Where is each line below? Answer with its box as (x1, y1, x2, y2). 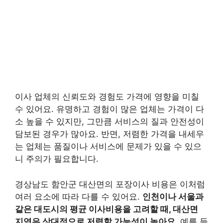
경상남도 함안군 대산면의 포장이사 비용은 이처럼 (15, 179, 205, 189)
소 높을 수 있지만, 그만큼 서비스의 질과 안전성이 (15, 116, 204, 127)
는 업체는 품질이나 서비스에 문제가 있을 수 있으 (15, 141, 202, 152)
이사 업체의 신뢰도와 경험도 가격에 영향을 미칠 (15, 92, 199, 102)
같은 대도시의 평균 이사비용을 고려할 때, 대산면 (15, 204, 198, 214)
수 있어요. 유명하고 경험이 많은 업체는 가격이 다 (15, 104, 204, 114)
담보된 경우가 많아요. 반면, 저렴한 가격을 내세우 (15, 129, 204, 139)
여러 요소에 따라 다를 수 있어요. (15, 191, 142, 202)
